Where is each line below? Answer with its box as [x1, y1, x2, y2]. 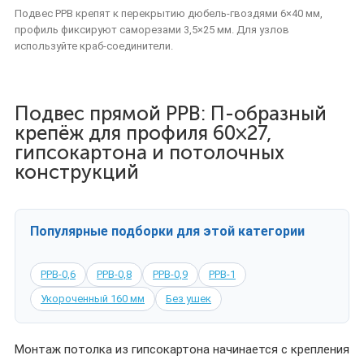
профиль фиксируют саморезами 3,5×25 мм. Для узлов [15, 24, 289, 36]
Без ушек [166, 292, 211, 305]
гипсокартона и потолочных [15, 141, 284, 164]
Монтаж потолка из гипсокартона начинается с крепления [15, 342, 349, 357]
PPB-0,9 [153, 268, 188, 280]
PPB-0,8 [97, 268, 132, 280]
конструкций [15, 160, 139, 184]
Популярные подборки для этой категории [30, 223, 305, 239]
